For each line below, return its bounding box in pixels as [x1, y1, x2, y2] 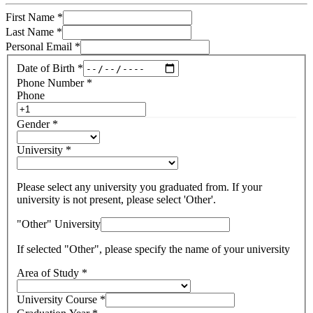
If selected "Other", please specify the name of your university [17, 243, 290, 256]
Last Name [6, 26, 54, 38]
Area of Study [17, 267, 79, 279]
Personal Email [6, 41, 72, 53]
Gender [17, 118, 50, 131]
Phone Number [17, 77, 84, 89]
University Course [17, 293, 97, 306]
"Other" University [17, 218, 101, 231]
